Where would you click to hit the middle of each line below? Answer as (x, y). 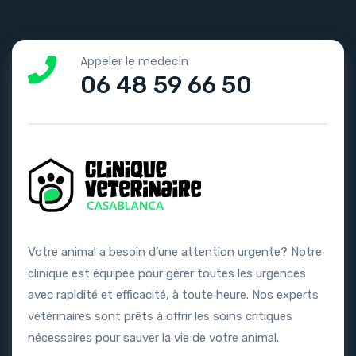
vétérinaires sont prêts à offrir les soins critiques (160, 316)
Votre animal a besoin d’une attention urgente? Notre (175, 252)
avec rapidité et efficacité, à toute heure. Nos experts (173, 294)
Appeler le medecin (134, 61)
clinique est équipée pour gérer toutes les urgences (167, 273)
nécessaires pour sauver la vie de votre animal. (153, 337)
